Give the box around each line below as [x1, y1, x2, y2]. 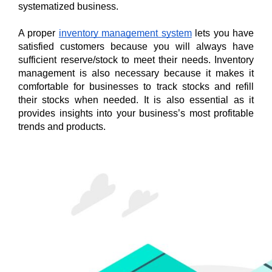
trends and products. [18, 121, 106, 132]
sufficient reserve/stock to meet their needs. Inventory [18, 54, 254, 65]
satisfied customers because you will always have [18, 41, 254, 52]
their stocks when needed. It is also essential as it [18, 94, 254, 105]
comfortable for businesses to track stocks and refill [18, 81, 254, 92]
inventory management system [58, 27, 192, 38]
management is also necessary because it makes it [18, 67, 254, 78]
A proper [18, 27, 59, 38]
